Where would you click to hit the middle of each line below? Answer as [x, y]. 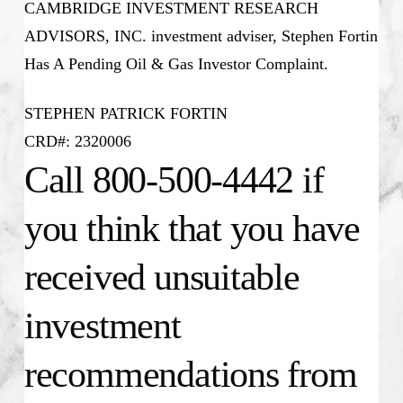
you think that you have [192, 229]
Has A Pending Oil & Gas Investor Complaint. [176, 64]
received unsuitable [161, 278]
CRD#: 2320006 [77, 142]
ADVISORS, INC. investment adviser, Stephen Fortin [201, 36]
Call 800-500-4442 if [174, 180]
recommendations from [190, 375]
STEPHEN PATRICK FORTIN [125, 114]
